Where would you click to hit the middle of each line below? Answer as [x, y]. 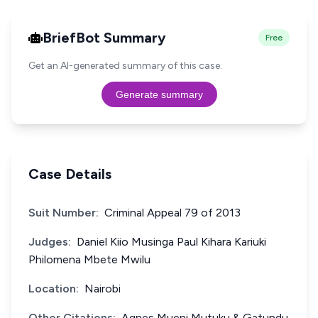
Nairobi [103, 289]
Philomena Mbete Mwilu [89, 259]
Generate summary [159, 94]
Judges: [50, 242]
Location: [54, 289]
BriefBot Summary [104, 38]
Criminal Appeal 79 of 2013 [172, 213]
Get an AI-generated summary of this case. [125, 66]
